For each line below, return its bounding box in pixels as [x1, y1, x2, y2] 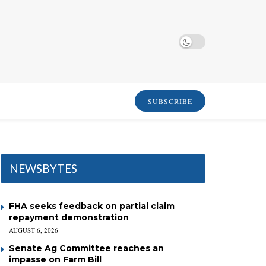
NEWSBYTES [9, 161, 77, 175]
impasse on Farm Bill [9, 254, 102, 265]
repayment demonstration [9, 212, 129, 223]
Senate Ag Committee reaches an [9, 243, 164, 254]
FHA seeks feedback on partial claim [9, 201, 175, 211]
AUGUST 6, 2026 [9, 226, 58, 235]
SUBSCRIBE [148, 96, 192, 106]
